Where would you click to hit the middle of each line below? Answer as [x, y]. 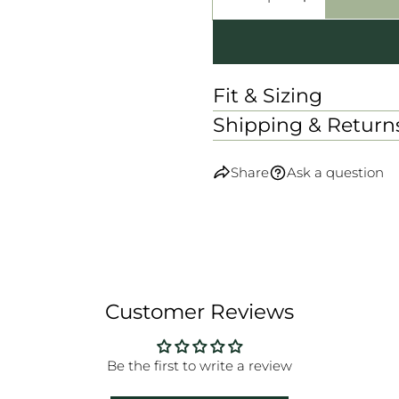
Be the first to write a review [199, 366]
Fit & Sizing [268, 96]
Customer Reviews [199, 312]
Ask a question [335, 172]
